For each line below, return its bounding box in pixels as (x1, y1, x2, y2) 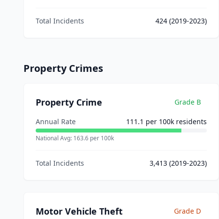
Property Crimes (23, 62, 103, 75)
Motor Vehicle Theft (36, 205, 123, 217)
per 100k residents (144, 117, 207, 126)
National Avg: (36, 134, 73, 142)
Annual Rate (36, 117, 76, 126)
